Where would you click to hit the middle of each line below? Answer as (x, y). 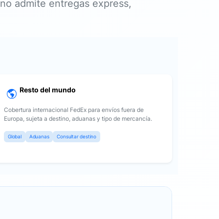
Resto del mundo (48, 90)
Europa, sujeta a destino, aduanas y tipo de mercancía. (78, 119)
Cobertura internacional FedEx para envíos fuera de (74, 110)
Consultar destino (77, 136)
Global (15, 136)
